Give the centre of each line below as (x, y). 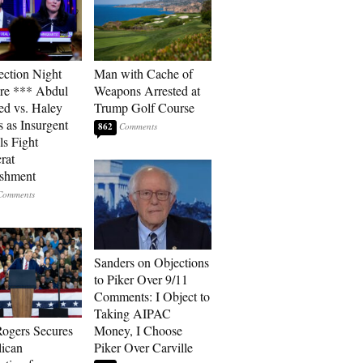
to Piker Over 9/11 (141, 279)
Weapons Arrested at (147, 90)
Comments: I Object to (152, 296)
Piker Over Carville (143, 347)
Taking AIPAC (132, 313)
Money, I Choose (138, 330)
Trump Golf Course (144, 107)
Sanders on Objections (152, 262)
